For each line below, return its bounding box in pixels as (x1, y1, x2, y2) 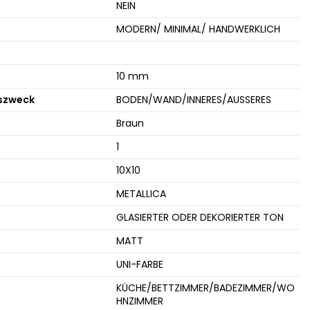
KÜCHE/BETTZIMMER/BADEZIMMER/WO (116, 280, 295, 295)
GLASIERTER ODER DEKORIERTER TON (116, 210, 284, 224)
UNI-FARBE (116, 257, 163, 271)
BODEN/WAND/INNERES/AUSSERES (116, 92, 271, 107)
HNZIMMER (116, 293, 163, 308)
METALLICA (116, 186, 166, 201)
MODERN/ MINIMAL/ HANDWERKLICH (116, 21, 280, 36)
